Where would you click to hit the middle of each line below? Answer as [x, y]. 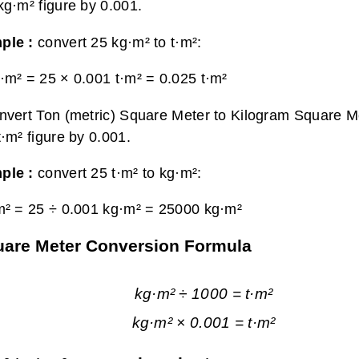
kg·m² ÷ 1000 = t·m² [204, 293]
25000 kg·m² [200, 209]
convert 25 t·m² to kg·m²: [120, 172]
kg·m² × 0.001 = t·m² [204, 323]
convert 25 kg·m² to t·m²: [120, 42]
